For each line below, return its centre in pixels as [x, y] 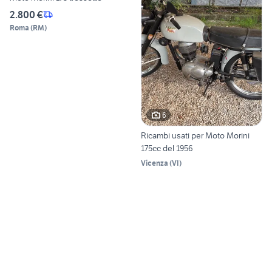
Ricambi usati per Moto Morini [195, 136]
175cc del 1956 [167, 148]
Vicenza [155, 163]
